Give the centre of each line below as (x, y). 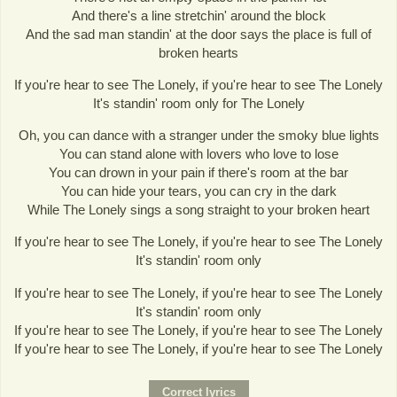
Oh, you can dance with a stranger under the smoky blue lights (198, 136)
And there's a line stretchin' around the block (198, 16)
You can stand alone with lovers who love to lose (198, 154)
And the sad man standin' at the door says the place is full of (198, 34)
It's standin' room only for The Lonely (198, 104)
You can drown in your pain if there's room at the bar (198, 173)
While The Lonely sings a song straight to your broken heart (198, 210)
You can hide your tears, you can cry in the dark (198, 191)
